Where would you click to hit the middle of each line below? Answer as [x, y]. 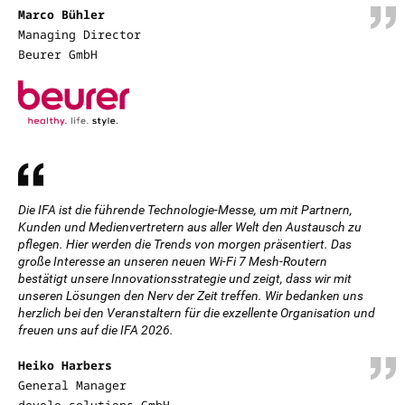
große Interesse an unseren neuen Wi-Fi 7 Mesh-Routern [173, 261]
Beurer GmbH [58, 54]
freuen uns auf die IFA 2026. [96, 330]
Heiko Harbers [65, 365]
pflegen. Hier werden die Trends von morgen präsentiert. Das [185, 244]
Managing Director [80, 34]
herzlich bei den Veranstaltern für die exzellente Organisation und [197, 313]
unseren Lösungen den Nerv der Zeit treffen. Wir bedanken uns [191, 296]
